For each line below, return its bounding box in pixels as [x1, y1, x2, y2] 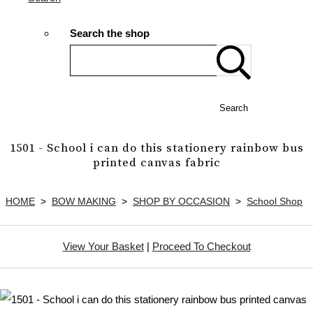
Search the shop [70, 27, 150, 40]
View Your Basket [62, 240, 144, 252]
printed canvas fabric [92, 155, 221, 170]
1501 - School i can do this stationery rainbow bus [9, 140, 304, 156]
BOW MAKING [52, 195, 116, 207]
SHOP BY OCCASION [133, 195, 230, 207]
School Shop [247, 195, 303, 207]
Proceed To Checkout [152, 240, 251, 252]
